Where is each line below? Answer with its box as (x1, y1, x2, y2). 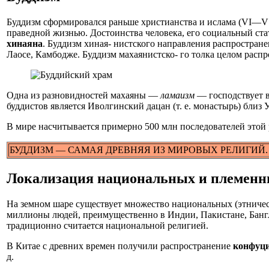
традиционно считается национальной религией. (7, 220, 208, 231)
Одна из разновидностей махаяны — (7, 89, 160, 100)
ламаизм (160, 89, 195, 100)
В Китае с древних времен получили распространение (7, 240, 233, 251)
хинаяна (7, 38, 43, 49)
